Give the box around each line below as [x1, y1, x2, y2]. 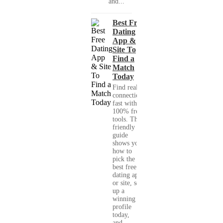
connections [112, 92, 145, 100]
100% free [112, 108, 142, 115]
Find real [112, 84, 138, 92]
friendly [112, 123, 135, 131]
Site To [112, 45, 136, 54]
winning [112, 195, 135, 203]
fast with [112, 100, 137, 108]
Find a [112, 54, 134, 63]
